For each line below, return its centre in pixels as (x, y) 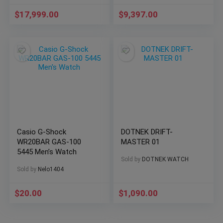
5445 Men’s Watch (47, 152)
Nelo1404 (51, 169)
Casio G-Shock (42, 132)
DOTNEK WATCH (166, 159)
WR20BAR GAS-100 (49, 142)
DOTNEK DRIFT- (147, 132)
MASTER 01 (141, 142)
